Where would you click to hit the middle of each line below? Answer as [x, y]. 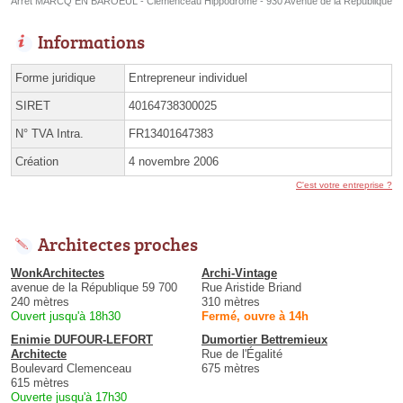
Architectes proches [118, 243]
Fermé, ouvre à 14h [255, 316]
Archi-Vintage [239, 273]
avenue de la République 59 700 [94, 287]
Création [37, 161]
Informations [91, 41]
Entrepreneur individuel [188, 77]
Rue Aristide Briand [251, 287]
